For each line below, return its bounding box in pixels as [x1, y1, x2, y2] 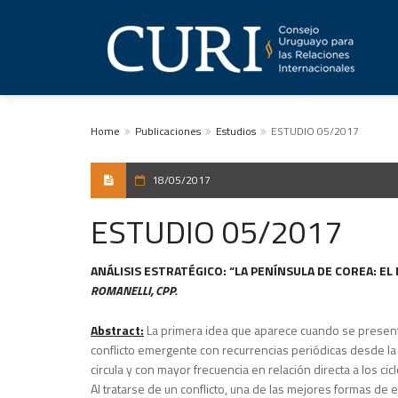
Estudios [216, 123, 256, 139]
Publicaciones [135, 123, 201, 139]
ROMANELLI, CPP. [91, 281, 177, 299]
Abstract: [91, 321, 144, 339]
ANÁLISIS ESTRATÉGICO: [91, 261, 229, 280]
